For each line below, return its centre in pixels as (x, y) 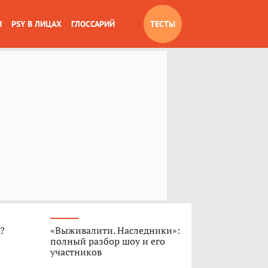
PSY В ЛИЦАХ (36, 24)
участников (76, 252)
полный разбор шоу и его (107, 241)
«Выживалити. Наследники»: (115, 230)
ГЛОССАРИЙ (93, 24)
